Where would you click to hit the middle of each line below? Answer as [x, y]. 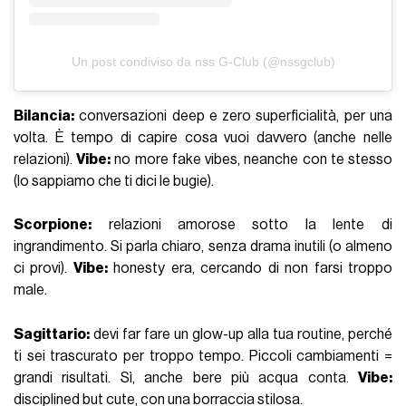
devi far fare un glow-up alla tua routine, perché [241, 335]
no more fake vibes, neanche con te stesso [251, 159]
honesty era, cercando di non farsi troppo [250, 269]
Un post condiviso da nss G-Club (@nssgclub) [203, 61]
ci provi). [43, 269]
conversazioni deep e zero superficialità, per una [233, 116]
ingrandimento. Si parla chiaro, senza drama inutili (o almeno [203, 247]
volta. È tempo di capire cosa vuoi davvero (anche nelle [203, 137]
